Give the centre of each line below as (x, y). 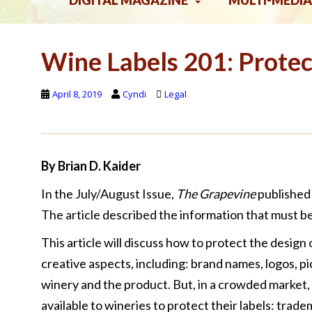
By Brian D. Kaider (91, 166)
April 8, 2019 (77, 94)
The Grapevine (216, 194)
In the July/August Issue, (108, 194)
